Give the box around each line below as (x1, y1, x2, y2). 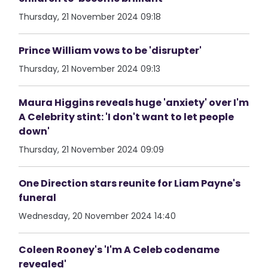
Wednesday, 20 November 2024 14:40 (19, 210, 176, 222)
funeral (19, 191, 57, 205)
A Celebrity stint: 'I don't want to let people (19, 110, 234, 124)
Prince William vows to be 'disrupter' (19, 44, 202, 57)
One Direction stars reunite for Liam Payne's (19, 176, 241, 190)
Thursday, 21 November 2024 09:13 (19, 63, 161, 75)
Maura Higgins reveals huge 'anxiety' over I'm (19, 96, 249, 109)
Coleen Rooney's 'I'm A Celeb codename (19, 243, 220, 257)
